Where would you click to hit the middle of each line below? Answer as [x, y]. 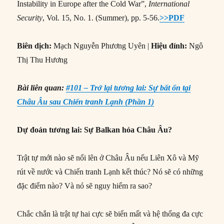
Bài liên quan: [42, 87]
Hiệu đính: [169, 45]
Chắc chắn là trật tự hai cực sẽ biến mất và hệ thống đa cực [110, 213]
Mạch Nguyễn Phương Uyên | [101, 45]
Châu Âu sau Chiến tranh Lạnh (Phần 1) [86, 101]
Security [30, 17]
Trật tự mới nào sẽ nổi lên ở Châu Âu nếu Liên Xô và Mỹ [108, 157]
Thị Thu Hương [42, 59]
